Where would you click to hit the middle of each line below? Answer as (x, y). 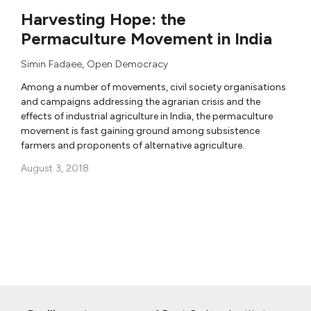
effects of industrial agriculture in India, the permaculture (147, 116)
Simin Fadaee (51, 64)
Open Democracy (127, 64)
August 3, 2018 (55, 168)
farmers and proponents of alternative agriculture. (133, 145)
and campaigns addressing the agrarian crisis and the (141, 101)
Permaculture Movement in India (146, 38)
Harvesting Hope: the (103, 19)
